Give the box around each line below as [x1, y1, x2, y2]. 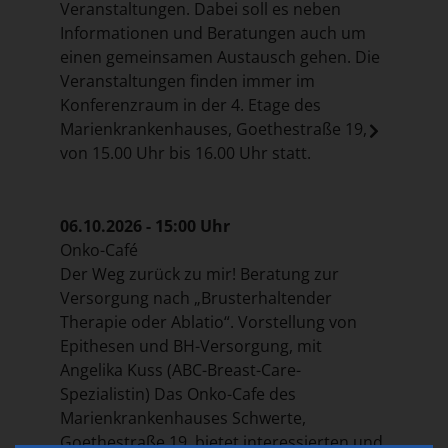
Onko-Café [60, 238, 138, 261]
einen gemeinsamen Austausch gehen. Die [60, 45, 380, 68]
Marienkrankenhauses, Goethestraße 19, [60, 117, 367, 140]
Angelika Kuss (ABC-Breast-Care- [60, 358, 301, 381]
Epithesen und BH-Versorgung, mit [60, 334, 322, 357]
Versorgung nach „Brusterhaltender [60, 286, 332, 309]
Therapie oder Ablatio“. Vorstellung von [60, 310, 357, 333]
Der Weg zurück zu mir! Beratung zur [60, 262, 339, 285]
